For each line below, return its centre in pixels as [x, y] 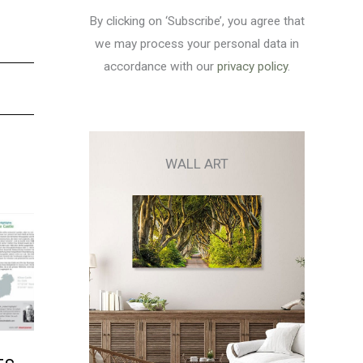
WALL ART [197, 163]
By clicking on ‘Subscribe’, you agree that [197, 21]
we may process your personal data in [197, 44]
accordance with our [160, 67]
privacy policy [252, 67]
